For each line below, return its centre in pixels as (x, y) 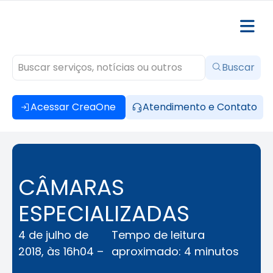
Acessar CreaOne (73, 107)
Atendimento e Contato (200, 107)
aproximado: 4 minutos (175, 251)
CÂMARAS (71, 187)
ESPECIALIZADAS (104, 214)
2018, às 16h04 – (61, 251)
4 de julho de (53, 235)
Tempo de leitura (158, 235)
